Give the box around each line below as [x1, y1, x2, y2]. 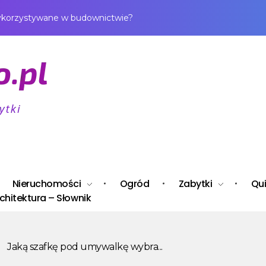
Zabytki [178, 177, 213, 191]
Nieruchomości [12, 177, 81, 191]
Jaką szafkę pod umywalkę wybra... [7, 241, 163, 252]
